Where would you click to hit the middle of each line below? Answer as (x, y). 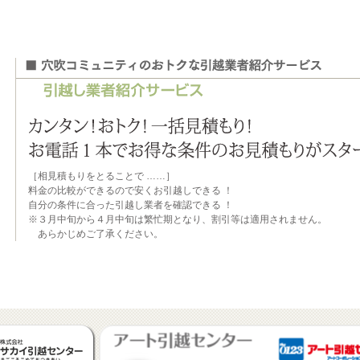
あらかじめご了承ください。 (96, 234)
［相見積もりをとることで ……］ (102, 176)
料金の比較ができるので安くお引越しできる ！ (131, 190)
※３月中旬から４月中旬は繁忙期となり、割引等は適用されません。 (178, 219)
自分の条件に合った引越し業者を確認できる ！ (131, 205)
